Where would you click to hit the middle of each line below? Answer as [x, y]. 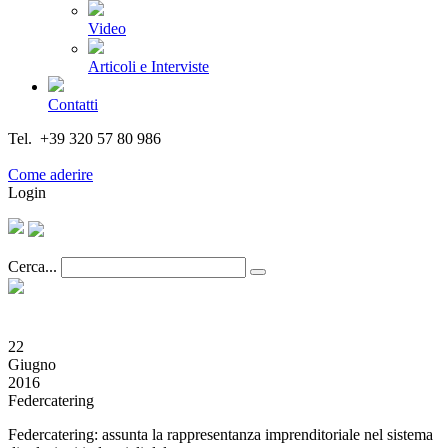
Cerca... [32, 266]
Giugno [32, 364]
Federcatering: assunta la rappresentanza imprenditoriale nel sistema [220, 434]
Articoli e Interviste [148, 66]
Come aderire [50, 174]
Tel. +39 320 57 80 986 [84, 138]
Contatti [73, 104]
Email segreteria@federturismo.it [113, 156]
